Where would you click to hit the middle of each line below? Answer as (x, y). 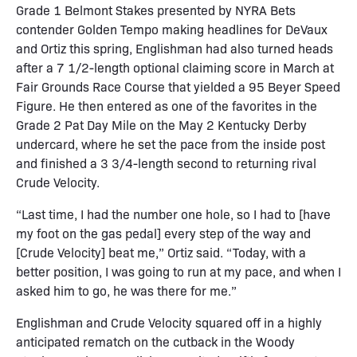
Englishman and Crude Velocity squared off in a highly (169, 322)
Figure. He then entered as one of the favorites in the (167, 105)
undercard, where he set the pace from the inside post (171, 143)
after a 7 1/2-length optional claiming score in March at (175, 67)
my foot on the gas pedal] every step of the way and (163, 233)
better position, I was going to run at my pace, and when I (178, 271)
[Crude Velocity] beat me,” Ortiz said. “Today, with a (161, 252)
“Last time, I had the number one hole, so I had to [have (173, 214)
